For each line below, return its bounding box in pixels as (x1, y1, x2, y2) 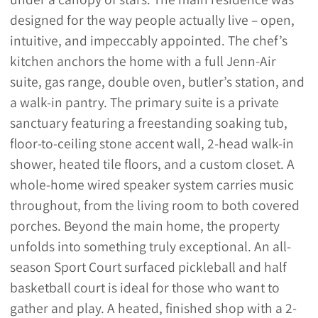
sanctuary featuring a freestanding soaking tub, (9, 114, 287, 133)
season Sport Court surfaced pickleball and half (9, 258, 287, 277)
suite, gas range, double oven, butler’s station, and (9, 72, 305, 92)
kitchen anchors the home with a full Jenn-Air (9, 52, 276, 71)
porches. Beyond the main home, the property (9, 216, 280, 236)
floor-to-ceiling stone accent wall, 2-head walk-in (9, 134, 294, 153)
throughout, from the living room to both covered (9, 196, 300, 215)
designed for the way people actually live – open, (9, 11, 295, 30)
